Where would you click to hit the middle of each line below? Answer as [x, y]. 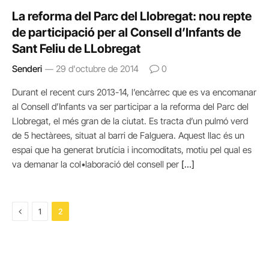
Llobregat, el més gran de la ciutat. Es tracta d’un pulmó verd [130, 121]
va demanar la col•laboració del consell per [97, 164]
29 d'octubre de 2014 [97, 69]
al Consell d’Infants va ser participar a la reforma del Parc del [130, 107]
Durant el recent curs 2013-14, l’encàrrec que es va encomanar [134, 92]
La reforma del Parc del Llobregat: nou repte [132, 16]
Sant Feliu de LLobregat [76, 49]
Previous [37, 210]
